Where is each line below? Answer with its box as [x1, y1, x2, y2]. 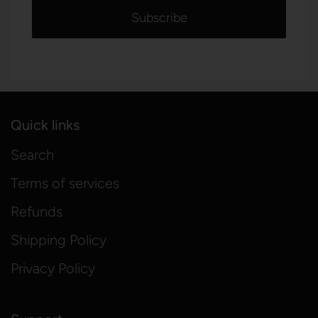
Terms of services [11, 175, 119, 192]
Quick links [11, 116, 79, 133]
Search [11, 146, 54, 163]
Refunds [11, 203, 62, 220]
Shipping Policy [11, 231, 106, 248]
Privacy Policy [11, 260, 95, 277]
